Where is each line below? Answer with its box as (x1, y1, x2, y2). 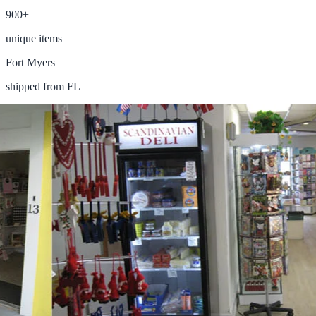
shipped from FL (6, 80, 80, 92)
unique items (6, 32, 62, 44)
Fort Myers (6, 56, 55, 68)
